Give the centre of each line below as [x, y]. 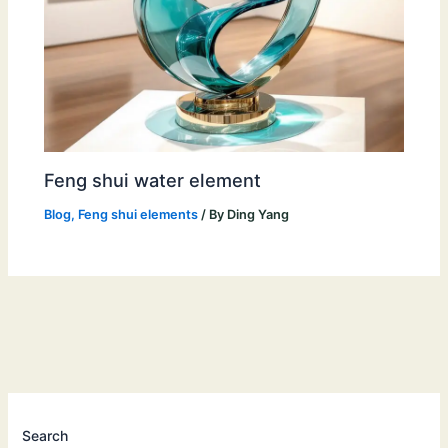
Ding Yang [258, 214]
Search [45, 435]
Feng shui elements [138, 214]
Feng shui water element [153, 179]
